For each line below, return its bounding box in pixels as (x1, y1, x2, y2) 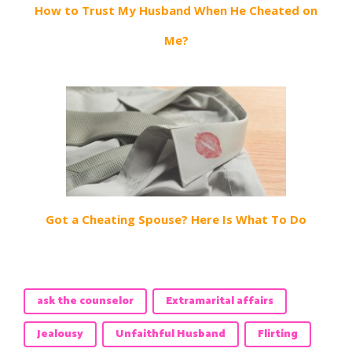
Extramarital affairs (166, 291, 273, 310)
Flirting (258, 324, 298, 343)
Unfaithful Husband (115, 324, 225, 343)
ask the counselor (37, 291, 134, 310)
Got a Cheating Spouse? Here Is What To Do (46, 211, 306, 227)
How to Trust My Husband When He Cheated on (35, 2, 317, 18)
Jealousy (37, 324, 83, 343)
